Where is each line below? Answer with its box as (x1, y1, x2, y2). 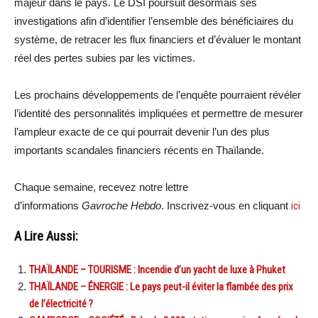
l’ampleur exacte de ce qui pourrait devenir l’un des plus (14, 125, 270, 138)
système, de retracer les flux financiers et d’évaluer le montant (14, 33, 301, 45)
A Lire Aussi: (14, 228, 78, 244)
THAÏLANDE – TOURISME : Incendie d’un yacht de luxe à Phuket (29, 263, 285, 276)
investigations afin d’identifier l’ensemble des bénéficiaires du (14, 14, 293, 27)
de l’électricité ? (29, 297, 93, 310)
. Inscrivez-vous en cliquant (161, 199, 291, 212)
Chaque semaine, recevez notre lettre (14, 180, 188, 193)
